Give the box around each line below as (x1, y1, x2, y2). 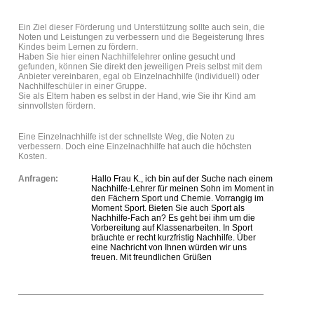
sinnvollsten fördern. (18, 101, 95, 111)
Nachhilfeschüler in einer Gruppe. (18, 81, 146, 91)
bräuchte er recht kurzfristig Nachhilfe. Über (91, 233, 256, 243)
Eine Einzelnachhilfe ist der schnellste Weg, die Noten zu (18, 132, 235, 142)
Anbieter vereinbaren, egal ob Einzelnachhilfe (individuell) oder (18, 71, 259, 81)
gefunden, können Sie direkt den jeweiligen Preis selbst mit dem (18, 62, 262, 71)
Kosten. (18, 151, 47, 161)
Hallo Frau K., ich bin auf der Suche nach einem (91, 174, 273, 184)
